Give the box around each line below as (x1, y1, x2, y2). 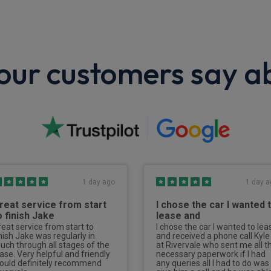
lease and (156, 209, 200, 221)
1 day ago (82, 177, 115, 186)
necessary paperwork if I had (156, 249, 266, 259)
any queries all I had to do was (156, 258, 269, 268)
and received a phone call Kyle (156, 230, 270, 241)
